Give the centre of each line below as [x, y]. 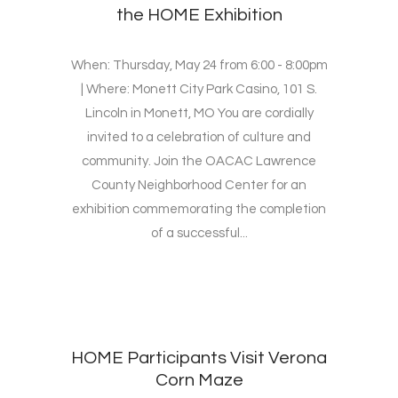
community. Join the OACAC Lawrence [199, 162]
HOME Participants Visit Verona [199, 358]
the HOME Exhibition [199, 16]
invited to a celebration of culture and [199, 138]
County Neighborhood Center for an [199, 186]
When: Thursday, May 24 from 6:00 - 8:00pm [199, 66]
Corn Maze [199, 381]
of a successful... [199, 234]
